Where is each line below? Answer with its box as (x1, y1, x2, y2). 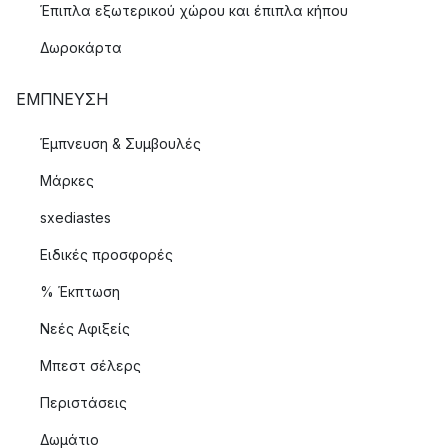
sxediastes (40, 209, 111, 226)
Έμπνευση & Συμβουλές (40, 135, 201, 152)
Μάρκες (40, 172, 94, 189)
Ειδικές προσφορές (40, 246, 173, 263)
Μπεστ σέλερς (40, 357, 141, 374)
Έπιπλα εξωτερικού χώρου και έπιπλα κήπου (40, 2, 348, 19)
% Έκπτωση (40, 283, 120, 300)
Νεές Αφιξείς (40, 320, 130, 337)
